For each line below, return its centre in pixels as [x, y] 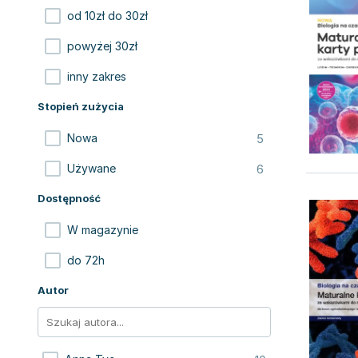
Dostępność [69, 198]
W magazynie [103, 230]
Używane [91, 168]
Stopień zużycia [81, 106]
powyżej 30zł [102, 46]
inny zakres [97, 76]
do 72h [86, 260]
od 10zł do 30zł [107, 16]
